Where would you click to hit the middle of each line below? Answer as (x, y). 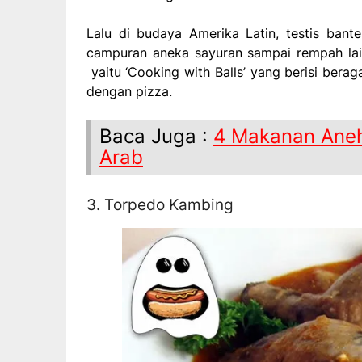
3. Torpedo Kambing (160, 204)
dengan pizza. (129, 91)
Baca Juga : (156, 136)
